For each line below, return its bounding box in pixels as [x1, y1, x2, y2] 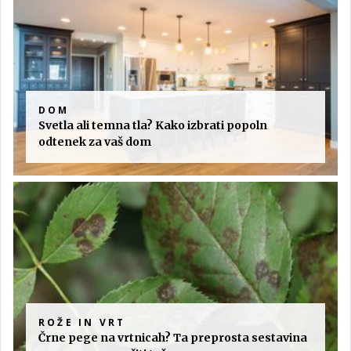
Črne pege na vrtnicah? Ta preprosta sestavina [38, 330, 307, 345]
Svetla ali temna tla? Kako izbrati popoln [38, 118, 267, 133]
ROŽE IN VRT [38, 315, 126, 329]
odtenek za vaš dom [38, 135, 151, 150]
